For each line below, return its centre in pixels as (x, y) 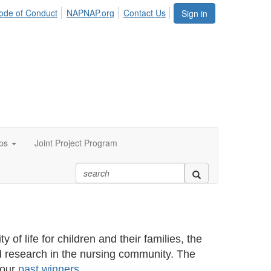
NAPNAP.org (90, 13)
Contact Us (145, 13)
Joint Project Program (76, 143)
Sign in (194, 13)
